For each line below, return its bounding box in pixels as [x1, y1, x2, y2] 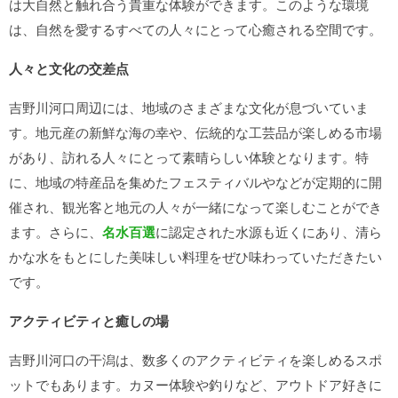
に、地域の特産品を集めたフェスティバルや [9, 172, 275, 191]
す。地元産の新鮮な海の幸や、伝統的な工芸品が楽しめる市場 [9, 123, 382, 141]
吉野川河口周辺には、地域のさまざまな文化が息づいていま [9, 98, 369, 116]
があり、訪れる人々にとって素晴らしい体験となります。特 [9, 147, 369, 166]
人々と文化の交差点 [9, 59, 129, 78]
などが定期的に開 [275, 172, 382, 191]
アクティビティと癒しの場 [9, 311, 169, 330]
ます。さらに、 [9, 222, 102, 241]
